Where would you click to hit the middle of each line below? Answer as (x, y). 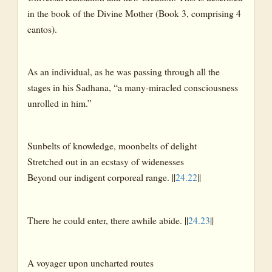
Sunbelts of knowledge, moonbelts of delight (112, 146)
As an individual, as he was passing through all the (124, 71)
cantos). (42, 29)
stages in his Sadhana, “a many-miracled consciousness (133, 87)
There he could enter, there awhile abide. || (108, 220)
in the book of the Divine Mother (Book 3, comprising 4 (134, 13)
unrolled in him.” (59, 103)
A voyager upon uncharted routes (90, 263)
